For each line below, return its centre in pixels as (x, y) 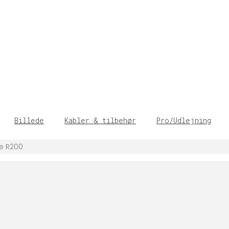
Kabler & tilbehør (100, 120)
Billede (29, 120)
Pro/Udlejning (184, 120)
